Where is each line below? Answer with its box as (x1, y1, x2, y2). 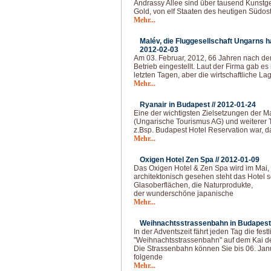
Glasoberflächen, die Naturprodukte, (134, 181, 253, 189)
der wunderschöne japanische (134, 189, 233, 198)
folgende (134, 253, 163, 261)
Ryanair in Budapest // (140, 100, 217, 109)
